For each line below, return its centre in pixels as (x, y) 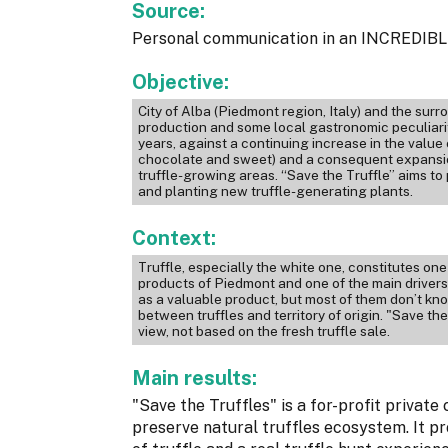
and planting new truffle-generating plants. (275, 191)
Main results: (197, 378)
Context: (176, 238)
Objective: (183, 82)
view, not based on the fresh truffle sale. (264, 331)
